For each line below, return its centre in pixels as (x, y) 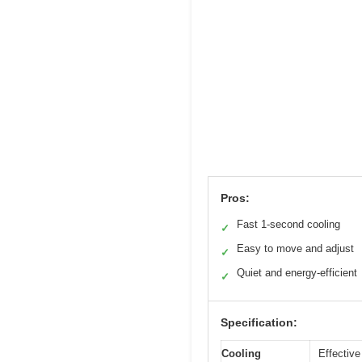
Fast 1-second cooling (288, 225)
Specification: (259, 323)
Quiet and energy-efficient (297, 273)
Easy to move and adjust (295, 249)
